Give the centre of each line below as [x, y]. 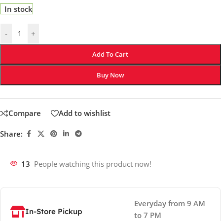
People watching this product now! [93, 164]
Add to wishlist [85, 113]
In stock [19, 9]
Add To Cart [110, 54]
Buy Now [110, 75]
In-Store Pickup [54, 211]
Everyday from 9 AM [170, 203]
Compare [25, 113]
